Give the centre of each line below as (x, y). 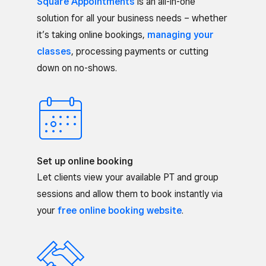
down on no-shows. (77, 68)
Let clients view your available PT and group (128, 177)
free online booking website (120, 210)
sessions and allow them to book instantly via (130, 194)
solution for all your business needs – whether (132, 18)
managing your (180, 35)
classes (54, 51)
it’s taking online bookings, (92, 35)
